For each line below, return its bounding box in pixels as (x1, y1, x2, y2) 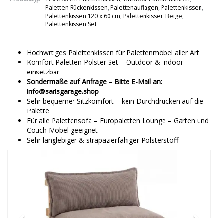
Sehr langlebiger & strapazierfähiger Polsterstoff (27, 135, 178, 145)
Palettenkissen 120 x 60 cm (45, 12, 120, 20)
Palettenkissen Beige (123, 12, 182, 20)
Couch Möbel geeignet (27, 126, 98, 135)
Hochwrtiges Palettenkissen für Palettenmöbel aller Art (27, 48, 199, 57)
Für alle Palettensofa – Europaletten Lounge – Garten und (27, 116, 209, 125)
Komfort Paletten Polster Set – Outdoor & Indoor (27, 57, 183, 67)
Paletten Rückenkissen (45, 3, 108, 12)
